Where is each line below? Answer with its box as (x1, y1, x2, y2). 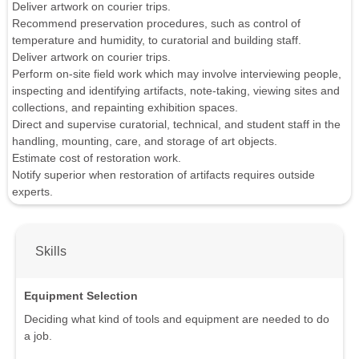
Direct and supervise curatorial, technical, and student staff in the (12, 117, 341, 131)
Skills (35, 244, 67, 259)
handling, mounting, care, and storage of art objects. (12, 134, 277, 147)
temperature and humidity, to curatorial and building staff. (12, 33, 301, 46)
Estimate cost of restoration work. (12, 151, 181, 164)
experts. (12, 184, 53, 198)
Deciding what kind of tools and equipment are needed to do (24, 313, 329, 326)
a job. (24, 329, 52, 343)
